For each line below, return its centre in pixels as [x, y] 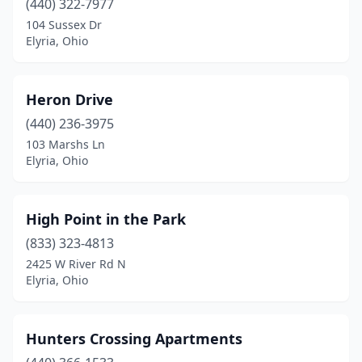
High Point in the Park [106, 219]
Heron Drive [69, 99]
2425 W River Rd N [76, 264]
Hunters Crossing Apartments [134, 339]
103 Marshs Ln [65, 144]
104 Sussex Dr [64, 25]
